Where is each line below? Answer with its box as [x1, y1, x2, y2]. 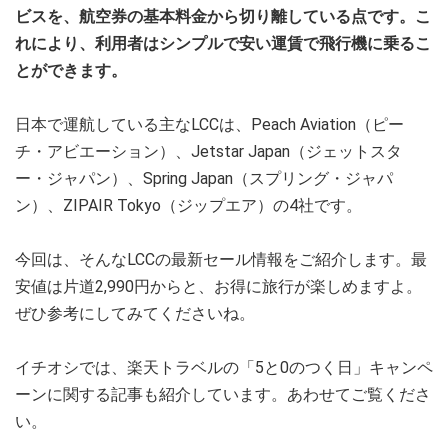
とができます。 [15, 60, 127, 80]
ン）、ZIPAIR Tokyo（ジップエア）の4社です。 [15, 195, 362, 215]
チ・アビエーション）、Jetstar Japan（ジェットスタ [15, 141, 402, 161]
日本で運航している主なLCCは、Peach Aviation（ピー [15, 114, 404, 134]
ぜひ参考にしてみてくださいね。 [15, 303, 255, 323]
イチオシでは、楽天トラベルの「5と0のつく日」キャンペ [15, 357, 433, 377]
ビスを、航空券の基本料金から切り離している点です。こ [15, 6, 431, 26]
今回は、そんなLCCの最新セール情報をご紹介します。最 [15, 249, 427, 269]
